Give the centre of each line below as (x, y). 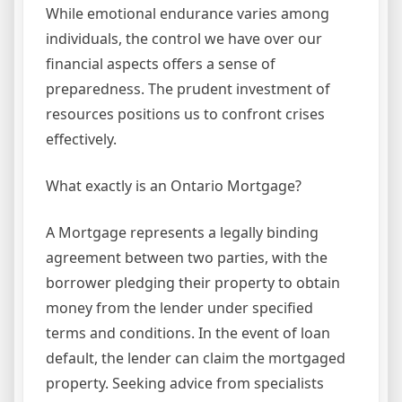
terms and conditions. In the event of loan (188, 333)
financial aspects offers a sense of (161, 64)
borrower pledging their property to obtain (193, 283)
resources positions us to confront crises (185, 114)
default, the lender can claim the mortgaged (196, 358)
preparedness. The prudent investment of (188, 89)
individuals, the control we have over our (184, 39)
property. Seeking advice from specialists (185, 384)
